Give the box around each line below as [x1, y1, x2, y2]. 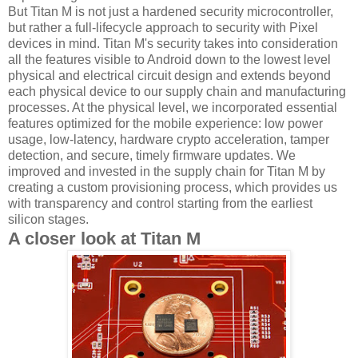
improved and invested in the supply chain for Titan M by [8, 164, 325, 178]
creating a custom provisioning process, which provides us [8, 180, 337, 194]
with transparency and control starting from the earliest [8, 196, 312, 210]
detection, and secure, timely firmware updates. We [8, 148, 296, 162]
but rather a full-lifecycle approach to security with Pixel [8, 20, 318, 34]
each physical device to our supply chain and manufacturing [8, 84, 346, 98]
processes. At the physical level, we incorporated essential [8, 100, 337, 114]
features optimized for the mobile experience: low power [8, 116, 323, 130]
